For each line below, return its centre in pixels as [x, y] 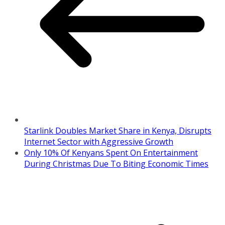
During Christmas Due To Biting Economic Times [116, 163]
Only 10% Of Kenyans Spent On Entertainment [111, 152]
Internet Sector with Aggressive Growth [99, 141]
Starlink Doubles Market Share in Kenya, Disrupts [118, 130]
